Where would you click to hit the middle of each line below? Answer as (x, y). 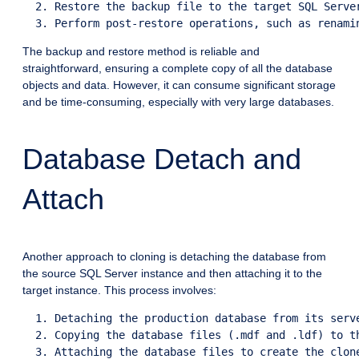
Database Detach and (162, 159)
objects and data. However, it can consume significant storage (179, 85)
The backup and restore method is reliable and (141, 52)
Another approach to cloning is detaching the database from (174, 257)
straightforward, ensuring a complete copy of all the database (177, 69)
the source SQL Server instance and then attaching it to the (172, 274)
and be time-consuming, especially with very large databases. (178, 102)
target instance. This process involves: (119, 290)
